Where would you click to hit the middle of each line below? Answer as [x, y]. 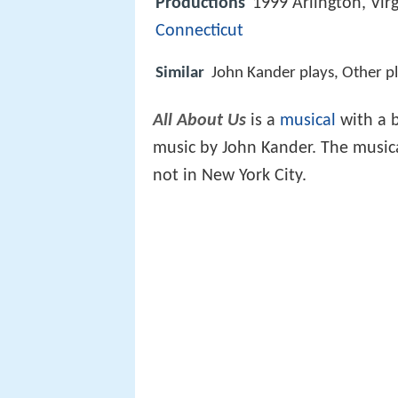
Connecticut [199, 31]
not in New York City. [230, 176]
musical [308, 121]
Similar [180, 74]
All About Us [199, 121]
